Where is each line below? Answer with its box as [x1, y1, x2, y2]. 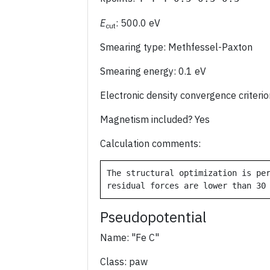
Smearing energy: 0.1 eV [100, 65, 206, 77]
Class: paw [100, 256, 148, 268]
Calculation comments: [100, 137, 201, 149]
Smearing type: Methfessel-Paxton [100, 41, 253, 53]
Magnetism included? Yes [100, 113, 210, 125]
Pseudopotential [100, 207, 206, 227]
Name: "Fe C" [100, 231, 159, 243]
